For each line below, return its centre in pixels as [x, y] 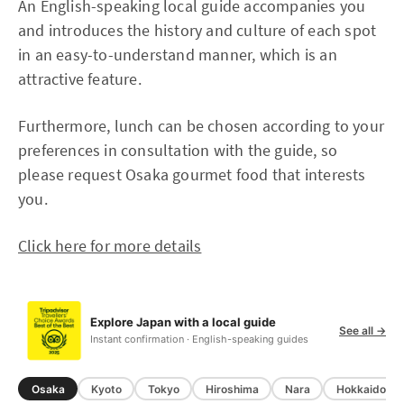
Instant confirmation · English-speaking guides [199, 340]
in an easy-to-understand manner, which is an [178, 55]
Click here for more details [110, 246]
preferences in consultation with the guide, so [178, 151]
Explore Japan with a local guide [183, 322]
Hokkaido [361, 389]
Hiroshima [232, 389]
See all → [363, 330]
